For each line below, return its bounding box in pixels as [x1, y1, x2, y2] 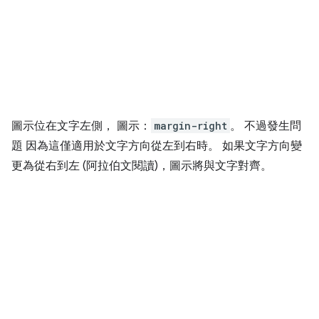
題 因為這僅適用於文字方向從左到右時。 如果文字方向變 [11, 139, 302, 153]
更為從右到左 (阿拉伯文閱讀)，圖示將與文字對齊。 [11, 159, 272, 173]
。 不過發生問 [230, 119, 301, 133]
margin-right [154, 119, 227, 132]
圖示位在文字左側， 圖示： [11, 119, 151, 133]
